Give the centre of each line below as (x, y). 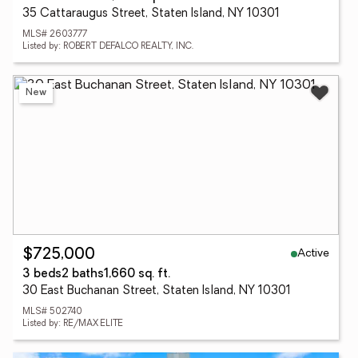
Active (313, 253)
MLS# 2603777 (55, 35)
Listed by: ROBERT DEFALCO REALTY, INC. (108, 47)
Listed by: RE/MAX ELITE (73, 324)
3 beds (42, 274)
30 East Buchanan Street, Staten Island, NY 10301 (157, 291)
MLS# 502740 (52, 312)
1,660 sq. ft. (137, 274)
